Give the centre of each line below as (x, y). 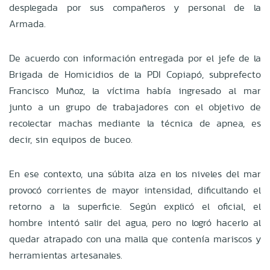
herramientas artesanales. (66, 255)
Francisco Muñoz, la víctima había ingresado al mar (135, 90)
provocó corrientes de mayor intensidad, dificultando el (135, 190)
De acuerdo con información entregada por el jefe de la (135, 58)
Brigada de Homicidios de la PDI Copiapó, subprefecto (135, 74)
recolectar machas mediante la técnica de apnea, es (135, 123)
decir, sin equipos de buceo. (71, 139)
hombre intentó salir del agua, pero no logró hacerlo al (135, 222)
